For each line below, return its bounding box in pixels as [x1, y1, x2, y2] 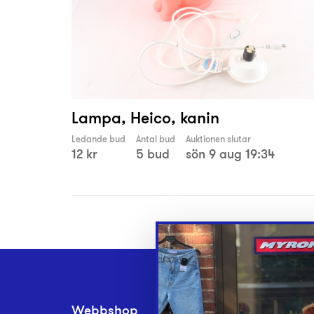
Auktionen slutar [186, 133, 251, 146]
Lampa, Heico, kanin [71, 107, 219, 129]
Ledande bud [71, 133, 125, 146]
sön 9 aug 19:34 [186, 145, 275, 163]
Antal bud [136, 133, 175, 146]
